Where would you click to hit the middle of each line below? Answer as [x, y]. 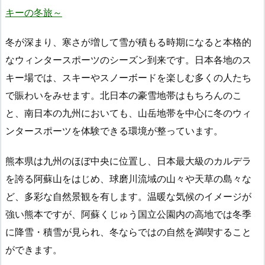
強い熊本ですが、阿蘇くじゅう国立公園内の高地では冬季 [128, 214]
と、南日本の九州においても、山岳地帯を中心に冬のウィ [128, 113]
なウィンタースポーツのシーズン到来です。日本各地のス [128, 60]
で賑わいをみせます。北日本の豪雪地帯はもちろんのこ [124, 96]
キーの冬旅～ [34, 12]
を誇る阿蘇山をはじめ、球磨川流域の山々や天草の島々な [128, 179]
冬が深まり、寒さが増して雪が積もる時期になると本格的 [128, 42]
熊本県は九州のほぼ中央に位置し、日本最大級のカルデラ [128, 161]
